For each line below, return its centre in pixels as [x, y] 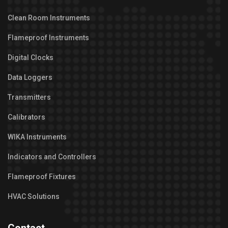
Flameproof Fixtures [42, 176]
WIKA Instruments [37, 137]
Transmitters [29, 97]
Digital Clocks [31, 57]
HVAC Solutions [34, 196]
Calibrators [26, 117]
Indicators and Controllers [52, 156]
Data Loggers [30, 77]
